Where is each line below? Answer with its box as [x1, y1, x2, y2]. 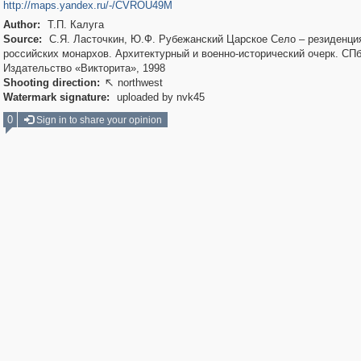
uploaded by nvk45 [113, 91, 205, 103]
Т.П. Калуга [44, 19, 104, 31]
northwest [117, 77, 163, 89]
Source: [2, 33, 42, 45]
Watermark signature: [2, 91, 110, 103]
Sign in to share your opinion [33, 114, 162, 126]
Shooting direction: [2, 77, 100, 89]
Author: [2, 19, 40, 31]
